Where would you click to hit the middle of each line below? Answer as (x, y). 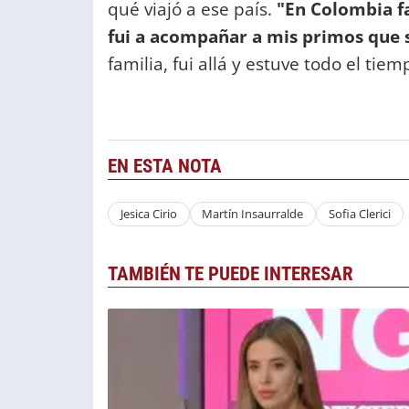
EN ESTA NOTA (165, 167)
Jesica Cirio (148, 214)
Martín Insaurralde (253, 214)
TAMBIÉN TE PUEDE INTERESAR (231, 273)
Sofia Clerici (359, 214)
